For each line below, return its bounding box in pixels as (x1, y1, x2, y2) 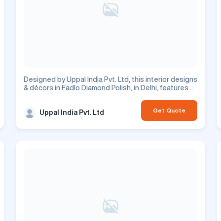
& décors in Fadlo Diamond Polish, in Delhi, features (24, 84, 188, 92)
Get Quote (153, 107, 185, 114)
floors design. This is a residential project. (24, 93, 160, 100)
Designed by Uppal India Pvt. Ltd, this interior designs (24, 76, 197, 83)
